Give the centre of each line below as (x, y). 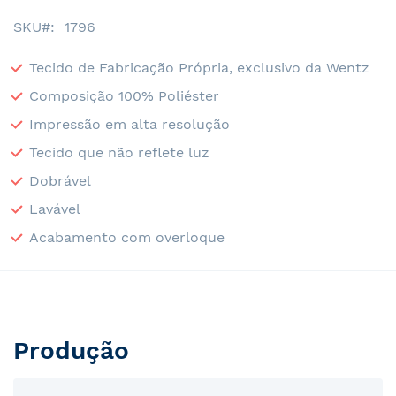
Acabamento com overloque (127, 237)
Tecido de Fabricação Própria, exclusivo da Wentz (199, 67)
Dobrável (60, 180)
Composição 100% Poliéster (124, 95)
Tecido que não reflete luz (119, 152)
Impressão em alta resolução (129, 124)
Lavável (55, 209)
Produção (71, 350)
